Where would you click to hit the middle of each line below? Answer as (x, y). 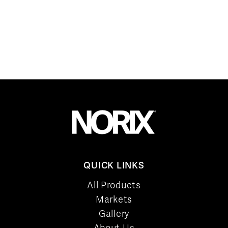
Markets (114, 199)
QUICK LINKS (114, 165)
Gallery (114, 214)
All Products (114, 185)
